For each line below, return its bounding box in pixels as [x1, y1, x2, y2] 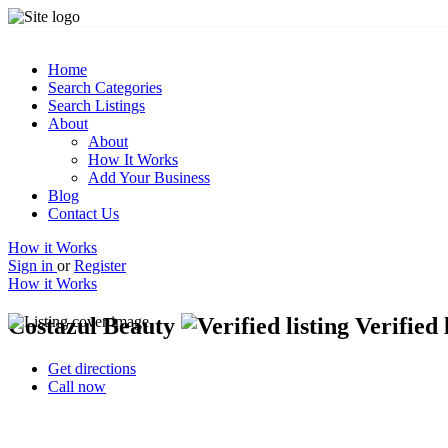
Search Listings [48, 97, 145, 114]
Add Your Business [88, 169, 210, 186]
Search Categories [48, 79, 162, 96]
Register [74, 257, 126, 274]
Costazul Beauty [8, 312, 181, 339]
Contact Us [48, 205, 119, 222]
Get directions [48, 359, 136, 377]
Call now [48, 377, 106, 395]
